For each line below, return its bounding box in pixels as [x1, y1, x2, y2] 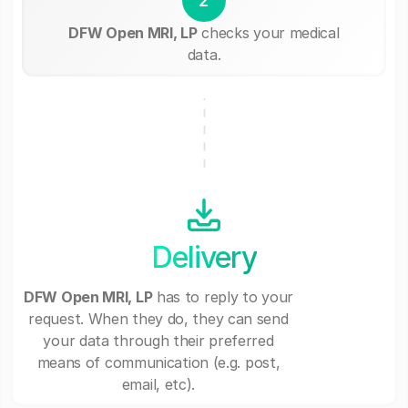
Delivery [150, 239, 257, 275]
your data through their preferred [43, 331, 274, 351]
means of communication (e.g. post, [36, 353, 280, 372]
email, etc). [121, 375, 196, 394]
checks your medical [197, 23, 340, 42]
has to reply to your [152, 288, 293, 307]
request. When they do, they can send [28, 310, 289, 329]
